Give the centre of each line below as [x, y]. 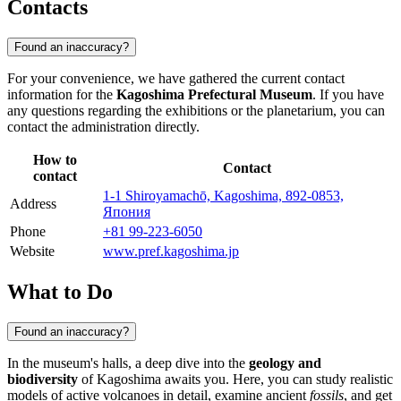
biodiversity [43, 379]
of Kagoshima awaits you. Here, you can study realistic [235, 379]
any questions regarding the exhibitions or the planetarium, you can [196, 110]
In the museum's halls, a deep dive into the [128, 363]
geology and [285, 363]
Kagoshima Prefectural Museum [214, 94]
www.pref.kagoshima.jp [171, 251]
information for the [62, 94]
